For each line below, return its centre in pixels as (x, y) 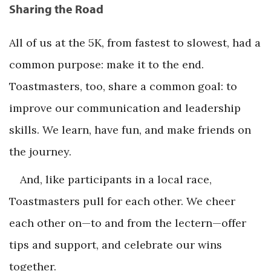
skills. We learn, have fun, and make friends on (130, 129)
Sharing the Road (56, 9)
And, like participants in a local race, (116, 179)
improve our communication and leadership (125, 108)
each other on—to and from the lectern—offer (128, 223)
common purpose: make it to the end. (106, 64)
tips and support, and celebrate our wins (116, 244)
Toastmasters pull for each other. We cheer (122, 201)
